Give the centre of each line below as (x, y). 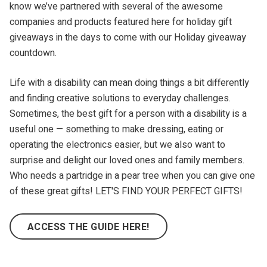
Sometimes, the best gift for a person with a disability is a (128, 114)
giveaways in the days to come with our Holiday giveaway (128, 37)
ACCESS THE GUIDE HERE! (89, 227)
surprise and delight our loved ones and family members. (127, 160)
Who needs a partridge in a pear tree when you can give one (132, 176)
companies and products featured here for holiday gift (121, 22)
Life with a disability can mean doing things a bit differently (129, 83)
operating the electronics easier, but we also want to (117, 145)
